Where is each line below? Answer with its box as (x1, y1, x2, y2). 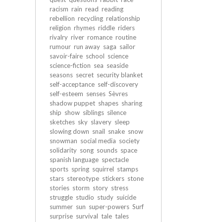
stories (50, 184, 69, 192)
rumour (50, 43, 71, 51)
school (86, 52, 105, 60)
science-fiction (50, 61, 91, 69)
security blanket (97, 71, 143, 79)
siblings (83, 109, 104, 116)
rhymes (74, 24, 95, 32)
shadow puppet (50, 99, 95, 107)
